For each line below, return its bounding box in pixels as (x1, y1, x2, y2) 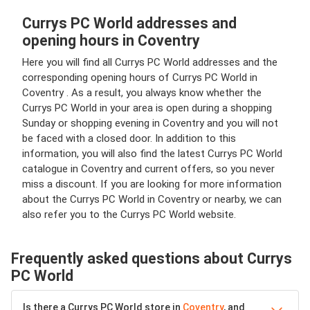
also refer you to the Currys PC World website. (22, 208, 236, 221)
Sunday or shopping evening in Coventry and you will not (22, 116, 278, 129)
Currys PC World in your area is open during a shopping (22, 101, 272, 114)
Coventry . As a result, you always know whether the (22, 86, 262, 99)
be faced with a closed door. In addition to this (22, 131, 236, 145)
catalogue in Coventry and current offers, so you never (22, 162, 275, 175)
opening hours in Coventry (22, 31, 200, 49)
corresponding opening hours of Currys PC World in (22, 71, 257, 84)
